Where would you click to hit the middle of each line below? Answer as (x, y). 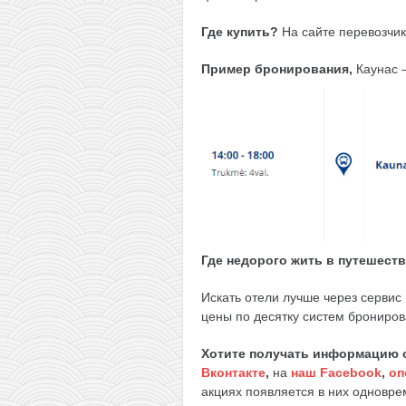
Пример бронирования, (279, 68)
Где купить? (240, 31)
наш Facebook (336, 372)
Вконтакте (233, 372)
